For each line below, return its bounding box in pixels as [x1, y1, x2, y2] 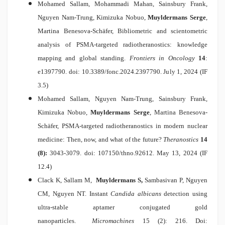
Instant [89, 190, 111, 198]
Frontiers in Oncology [129, 54, 199, 62]
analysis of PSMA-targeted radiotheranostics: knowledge [38, 41, 207, 49]
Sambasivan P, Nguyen [145, 176, 207, 184]
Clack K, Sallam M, [38, 176, 96, 184]
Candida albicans [110, 190, 161, 198]
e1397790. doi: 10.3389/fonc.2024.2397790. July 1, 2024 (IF [38, 68, 207, 76]
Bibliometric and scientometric [118, 27, 207, 35]
